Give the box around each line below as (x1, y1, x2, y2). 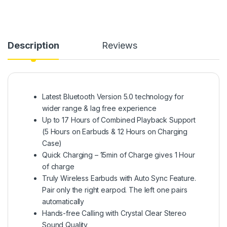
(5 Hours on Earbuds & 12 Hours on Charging (42, 127, 188, 136)
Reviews (102, 40, 137, 51)
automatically (42, 197, 85, 206)
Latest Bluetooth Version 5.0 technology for (42, 92, 184, 101)
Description (8, 40, 59, 51)
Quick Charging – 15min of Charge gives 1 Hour (42, 150, 195, 160)
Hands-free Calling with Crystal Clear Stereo (42, 209, 186, 218)
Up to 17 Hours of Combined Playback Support (42, 116, 196, 125)
